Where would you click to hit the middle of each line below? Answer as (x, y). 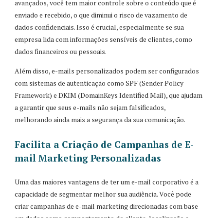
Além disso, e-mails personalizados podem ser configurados (107, 71)
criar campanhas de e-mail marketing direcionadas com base (106, 206)
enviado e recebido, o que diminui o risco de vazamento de (101, 15)
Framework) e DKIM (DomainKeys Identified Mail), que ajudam (109, 95)
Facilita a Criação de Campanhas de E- (104, 144)
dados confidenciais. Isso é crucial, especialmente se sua (99, 27)
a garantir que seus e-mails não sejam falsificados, (90, 107)
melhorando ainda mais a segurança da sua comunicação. (100, 119)
